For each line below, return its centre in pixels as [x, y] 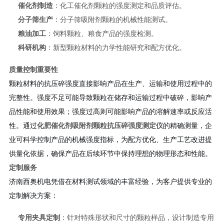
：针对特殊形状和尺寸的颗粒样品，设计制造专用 [137, 217]
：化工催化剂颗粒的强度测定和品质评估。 [119, 5]
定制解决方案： [33, 195]
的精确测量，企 [187, 125]
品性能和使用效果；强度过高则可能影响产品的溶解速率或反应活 [110, 111]
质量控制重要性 [33, 69]
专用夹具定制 [39, 217]
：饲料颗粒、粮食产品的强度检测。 [102, 33]
